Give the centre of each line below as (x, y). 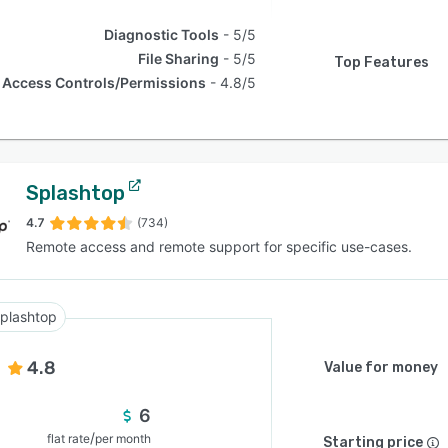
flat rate (68, 438)
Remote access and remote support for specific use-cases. (219, 246)
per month (123, 438)
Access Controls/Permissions (104, 82)
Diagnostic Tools (162, 34)
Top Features (381, 62)
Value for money (381, 367)
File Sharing (179, 58)
